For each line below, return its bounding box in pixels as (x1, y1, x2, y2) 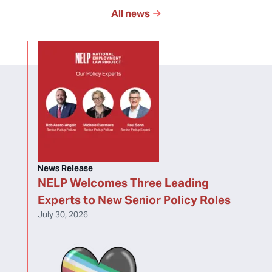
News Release (38, 163, 93, 174)
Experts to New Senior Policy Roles (38, 192, 231, 207)
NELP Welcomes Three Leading (38, 175, 209, 190)
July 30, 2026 (38, 209, 88, 220)
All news (111, 7, 150, 20)
